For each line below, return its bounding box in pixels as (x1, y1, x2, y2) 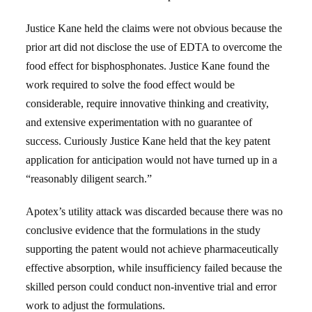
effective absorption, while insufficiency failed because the (26, 262, 283, 274)
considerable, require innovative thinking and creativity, (26, 97, 270, 109)
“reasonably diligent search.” (26, 173, 153, 185)
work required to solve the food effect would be (26, 79, 235, 91)
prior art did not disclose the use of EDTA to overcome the (26, 41, 283, 53)
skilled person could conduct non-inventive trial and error (26, 281, 277, 292)
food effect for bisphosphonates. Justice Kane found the (26, 60, 270, 72)
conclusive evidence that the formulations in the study (26, 224, 261, 236)
